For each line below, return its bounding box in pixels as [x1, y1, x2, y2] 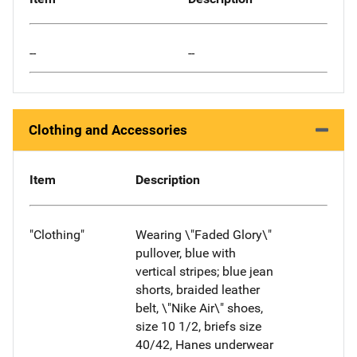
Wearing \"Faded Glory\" [135, 226, 272, 242]
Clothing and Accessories [29, 122, 187, 139]
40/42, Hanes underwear [135, 336, 273, 352]
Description [135, 172, 200, 188]
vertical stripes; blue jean [135, 263, 273, 279]
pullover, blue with [135, 245, 236, 261]
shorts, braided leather [135, 281, 260, 297]
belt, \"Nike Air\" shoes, [135, 300, 263, 316]
